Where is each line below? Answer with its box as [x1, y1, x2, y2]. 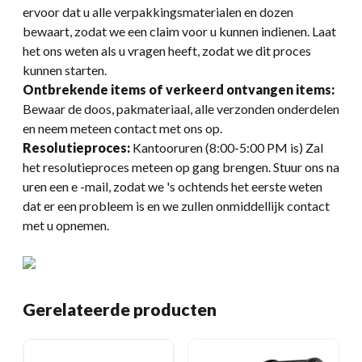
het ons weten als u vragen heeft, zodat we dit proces [23, 42, 311, 58]
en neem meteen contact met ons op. [23, 120, 222, 136]
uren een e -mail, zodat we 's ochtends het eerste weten [23, 178, 322, 194]
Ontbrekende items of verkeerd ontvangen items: [23, 81, 335, 97]
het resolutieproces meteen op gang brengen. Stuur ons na [23, 158, 339, 175]
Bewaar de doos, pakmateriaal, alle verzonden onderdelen [23, 100, 339, 116]
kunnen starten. [23, 61, 107, 78]
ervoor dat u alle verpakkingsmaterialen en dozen [23, 3, 293, 19]
